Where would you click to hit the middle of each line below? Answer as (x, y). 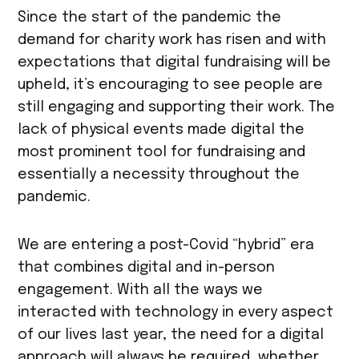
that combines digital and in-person (147, 267)
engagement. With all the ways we (141, 290)
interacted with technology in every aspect (176, 312)
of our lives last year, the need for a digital (171, 335)
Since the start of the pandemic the (150, 17)
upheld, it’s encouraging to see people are (171, 85)
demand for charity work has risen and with (172, 40)
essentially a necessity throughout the (159, 174)
